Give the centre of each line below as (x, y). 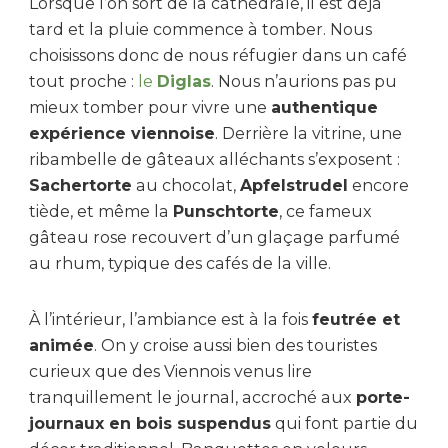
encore (378, 186)
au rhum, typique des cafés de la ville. (180, 264)
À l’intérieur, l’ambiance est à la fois (170, 320)
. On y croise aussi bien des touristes (235, 346)
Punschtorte (226, 212)
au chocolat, (186, 186)
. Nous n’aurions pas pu (304, 82)
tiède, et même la (101, 212)
